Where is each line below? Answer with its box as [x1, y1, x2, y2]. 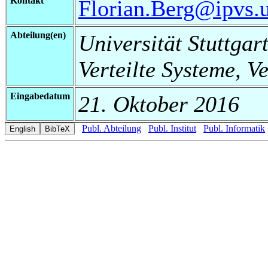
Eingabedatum [10, 90, 70, 101]
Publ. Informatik [203, 123, 265, 133]
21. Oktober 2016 [78, 91, 239, 117]
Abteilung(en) [10, 29, 66, 40]
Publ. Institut [148, 123, 196, 133]
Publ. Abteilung [82, 123, 141, 133]
